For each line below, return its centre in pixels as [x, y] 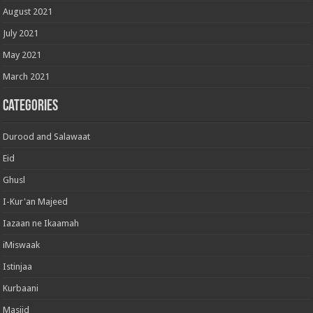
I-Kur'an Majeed [36, 201]
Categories [31, 106]
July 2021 [21, 33]
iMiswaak [22, 245]
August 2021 [28, 11]
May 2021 [22, 54]
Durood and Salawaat [47, 136]
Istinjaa [18, 266]
